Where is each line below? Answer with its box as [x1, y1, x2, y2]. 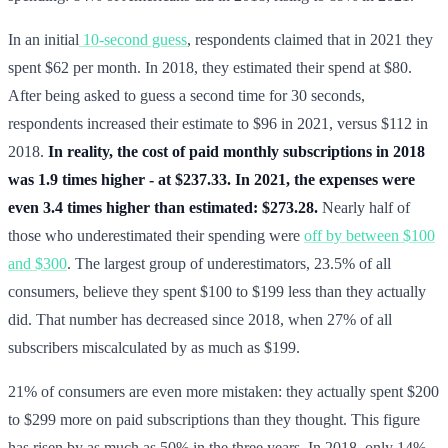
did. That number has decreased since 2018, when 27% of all [8, 310, 392, 328]
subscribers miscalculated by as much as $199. [8, 338, 300, 356]
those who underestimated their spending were [8, 226, 304, 244]
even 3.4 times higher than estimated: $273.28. [8, 198, 318, 216]
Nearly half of [318, 198, 410, 216]
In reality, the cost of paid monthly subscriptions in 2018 [48, 142, 425, 160]
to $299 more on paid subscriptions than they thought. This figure [8, 410, 420, 428]
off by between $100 [304, 226, 435, 244]
